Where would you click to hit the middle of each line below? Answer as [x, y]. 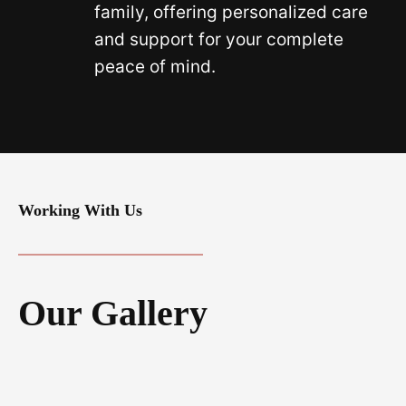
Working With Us [80, 210]
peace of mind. [155, 67]
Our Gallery [113, 313]
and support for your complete [219, 39]
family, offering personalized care [231, 12]
